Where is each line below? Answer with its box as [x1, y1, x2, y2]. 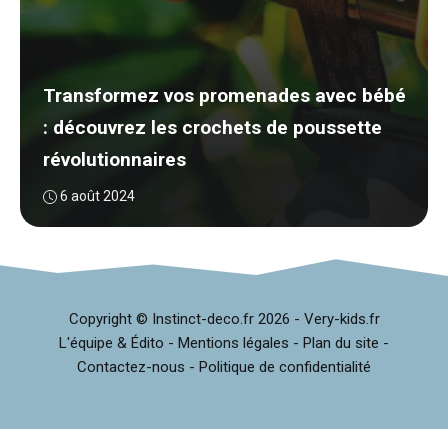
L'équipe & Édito [59, 333, 164, 352]
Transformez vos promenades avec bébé [42, 84, 406, 107]
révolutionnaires [42, 148, 186, 171]
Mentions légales [178, 333, 289, 352]
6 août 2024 [59, 188, 135, 204]
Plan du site [303, 333, 379, 352]
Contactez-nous [77, 357, 185, 376]
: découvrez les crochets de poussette [42, 116, 382, 139]
